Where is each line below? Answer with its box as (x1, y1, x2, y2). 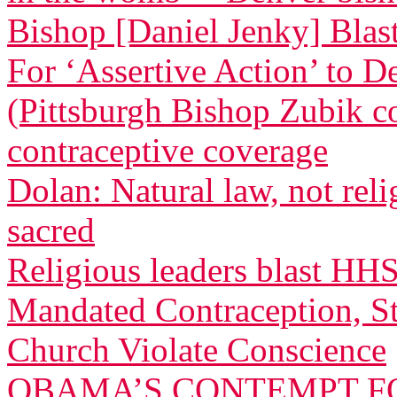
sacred (7, 211, 95, 249)
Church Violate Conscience (7, 331, 386, 369)
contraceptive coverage (7, 131, 328, 169)
